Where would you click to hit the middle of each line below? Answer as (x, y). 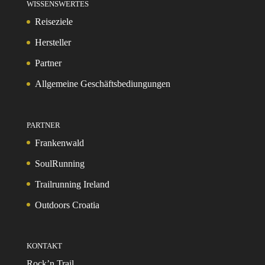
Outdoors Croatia (67, 205)
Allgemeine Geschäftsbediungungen (102, 84)
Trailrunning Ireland (72, 184)
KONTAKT (44, 245)
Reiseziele (54, 22)
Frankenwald (59, 143)
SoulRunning (59, 163)
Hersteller (53, 43)
